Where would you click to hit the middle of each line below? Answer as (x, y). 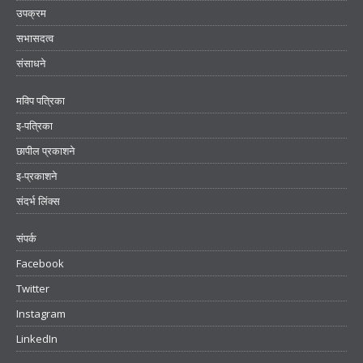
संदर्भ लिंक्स (38, 201)
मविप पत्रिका (41, 101)
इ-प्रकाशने (36, 176)
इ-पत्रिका (34, 126)
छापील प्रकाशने (45, 151)
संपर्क (26, 239)
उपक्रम (31, 13)
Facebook (40, 264)
